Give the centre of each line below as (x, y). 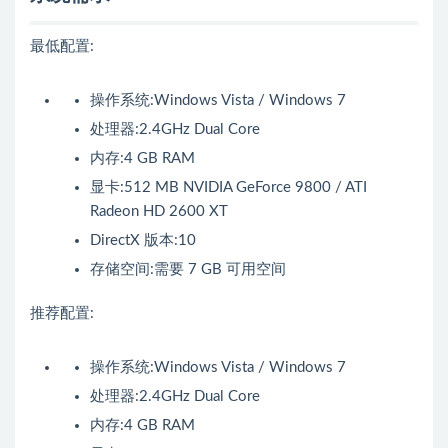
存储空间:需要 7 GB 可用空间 (188, 270)
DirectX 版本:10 (143, 241)
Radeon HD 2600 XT (159, 212)
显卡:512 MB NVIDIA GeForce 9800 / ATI (228, 188)
